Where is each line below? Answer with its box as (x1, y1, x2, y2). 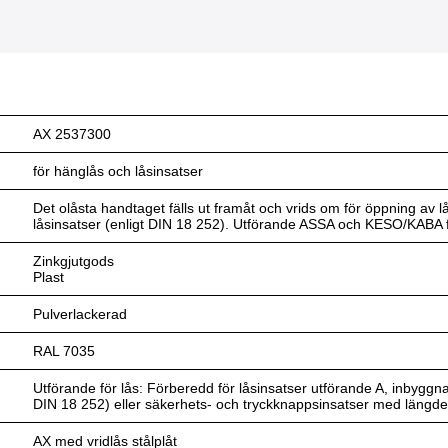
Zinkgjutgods (33, 253, 115, 269)
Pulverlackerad (33, 306, 128, 322)
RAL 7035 (33, 343, 96, 359)
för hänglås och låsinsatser (33, 163, 204, 179)
